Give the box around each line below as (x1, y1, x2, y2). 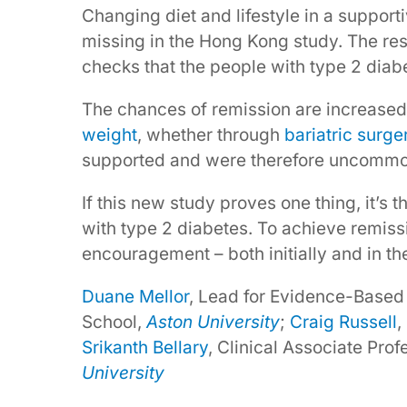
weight (82, 124, 137, 146)
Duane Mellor (82, 286, 189, 308)
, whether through (137, 124, 284, 146)
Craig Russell (290, 312, 397, 333)
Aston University (146, 312, 280, 333)
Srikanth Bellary (82, 337, 208, 359)
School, (82, 312, 146, 333)
